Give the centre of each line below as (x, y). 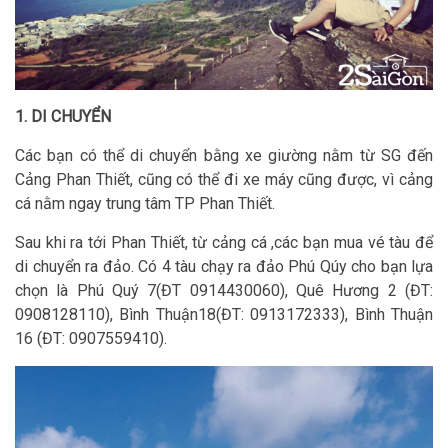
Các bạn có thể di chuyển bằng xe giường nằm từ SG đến (224, 156)
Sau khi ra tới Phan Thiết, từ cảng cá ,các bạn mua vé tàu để (224, 243)
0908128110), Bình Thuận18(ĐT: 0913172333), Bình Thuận (224, 315)
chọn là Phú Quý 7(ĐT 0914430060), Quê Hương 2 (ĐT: (224, 291)
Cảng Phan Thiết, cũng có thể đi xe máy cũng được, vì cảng (224, 180)
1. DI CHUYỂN (63, 117)
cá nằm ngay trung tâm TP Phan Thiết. (145, 204)
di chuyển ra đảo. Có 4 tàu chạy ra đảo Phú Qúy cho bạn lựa (224, 267)
